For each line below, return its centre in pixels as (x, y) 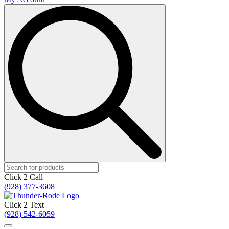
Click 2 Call (24, 177)
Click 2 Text (24, 205)
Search (176, 8)
